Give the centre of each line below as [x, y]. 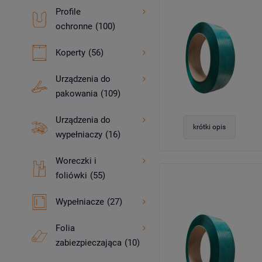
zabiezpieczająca [88, 243]
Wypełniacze [80, 202]
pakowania [76, 94]
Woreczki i [76, 161]
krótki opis [209, 127]
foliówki [71, 175]
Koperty [70, 53]
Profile [68, 12]
